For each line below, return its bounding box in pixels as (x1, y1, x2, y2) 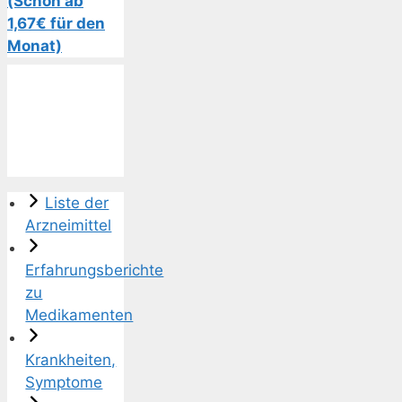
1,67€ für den (7, 14, 105, 33)
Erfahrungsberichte (25, 261, 164, 280)
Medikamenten (25, 306, 134, 325)
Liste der (45, 194, 109, 213)
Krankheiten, (25, 351, 117, 370)
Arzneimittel (25, 216, 112, 235)
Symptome (25, 373, 103, 392)
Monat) (7, 37, 62, 56)
